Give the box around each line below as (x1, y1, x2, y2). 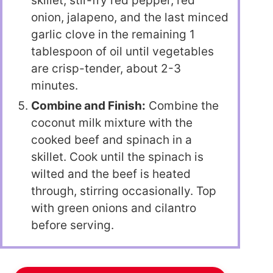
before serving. (31, 218, 114, 233)
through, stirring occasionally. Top (31, 184, 216, 199)
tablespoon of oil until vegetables (31, 44, 214, 59)
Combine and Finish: (31, 99, 146, 113)
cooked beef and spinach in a (31, 133, 192, 147)
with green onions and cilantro (31, 201, 196, 216)
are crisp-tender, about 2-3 (31, 62, 181, 76)
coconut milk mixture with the (31, 116, 193, 130)
